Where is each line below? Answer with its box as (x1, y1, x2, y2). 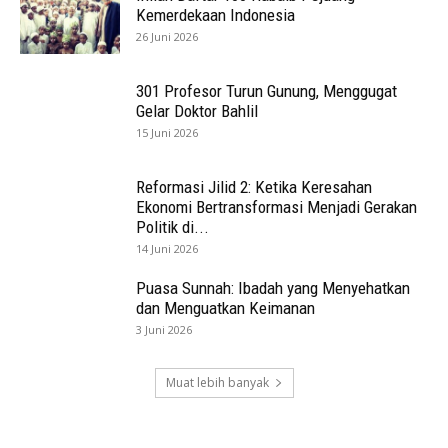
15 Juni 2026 (136, 125, 198, 141)
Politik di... (136, 217, 209, 238)
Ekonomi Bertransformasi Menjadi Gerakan (136, 197, 417, 218)
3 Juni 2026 (136, 322, 192, 338)
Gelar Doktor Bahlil (136, 101, 258, 122)
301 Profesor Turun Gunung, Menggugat (136, 81, 397, 102)
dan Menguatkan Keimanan (136, 298, 315, 319)
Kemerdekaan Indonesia (136, 5, 295, 26)
